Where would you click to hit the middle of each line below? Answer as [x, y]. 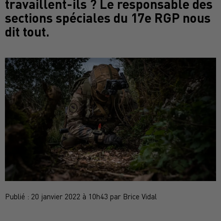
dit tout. [27, 31]
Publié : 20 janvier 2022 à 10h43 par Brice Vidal [81, 196]
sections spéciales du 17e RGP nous [108, 17]
